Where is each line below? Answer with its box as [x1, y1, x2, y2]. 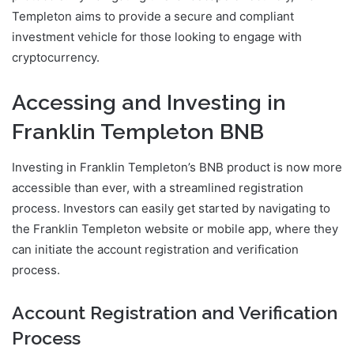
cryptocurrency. [12, 50, 100, 66]
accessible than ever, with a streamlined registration [12, 179, 303, 195]
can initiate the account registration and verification [12, 241, 299, 257]
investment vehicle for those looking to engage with [12, 29, 302, 45]
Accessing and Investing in [12, 90, 286, 115]
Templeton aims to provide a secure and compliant [12, 9, 294, 24]
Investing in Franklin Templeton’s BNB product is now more [12, 159, 342, 175]
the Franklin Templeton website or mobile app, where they [12, 220, 338, 236]
